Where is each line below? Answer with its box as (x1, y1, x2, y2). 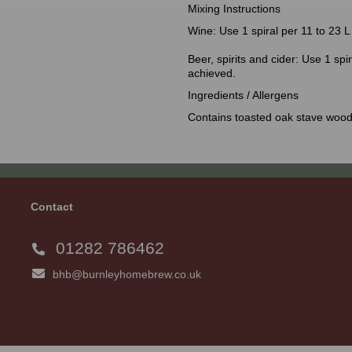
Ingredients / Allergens (188, 89, 299, 102)
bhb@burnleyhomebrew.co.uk (46, 268, 201, 281)
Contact (31, 200, 73, 214)
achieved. (188, 67, 236, 80)
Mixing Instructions (188, 2, 280, 16)
